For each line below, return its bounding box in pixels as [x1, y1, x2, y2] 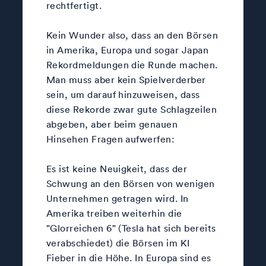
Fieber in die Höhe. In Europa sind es [46, 251, 211, 264]
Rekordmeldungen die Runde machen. [46, 58, 218, 71]
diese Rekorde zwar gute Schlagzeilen [46, 103, 217, 115]
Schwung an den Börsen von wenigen [46, 177, 215, 189]
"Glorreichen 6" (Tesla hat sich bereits [46, 221, 216, 234]
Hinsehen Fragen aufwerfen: [46, 132, 175, 145]
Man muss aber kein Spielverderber [46, 73, 206, 85]
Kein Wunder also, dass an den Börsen [46, 28, 218, 41]
